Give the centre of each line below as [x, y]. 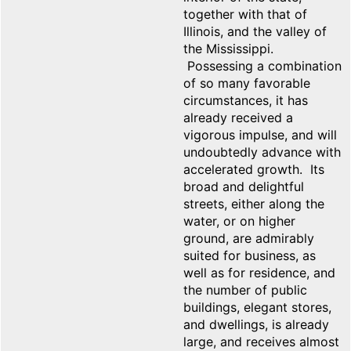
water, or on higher [239, 221]
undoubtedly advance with [262, 152]
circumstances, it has [246, 101]
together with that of [245, 14]
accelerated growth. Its [254, 170]
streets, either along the [254, 204]
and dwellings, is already [256, 325]
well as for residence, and [259, 273]
